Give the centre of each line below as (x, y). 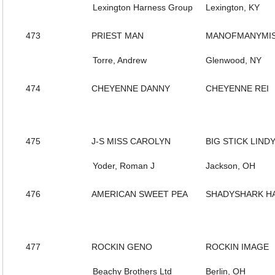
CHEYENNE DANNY (131, 88)
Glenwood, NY (234, 60)
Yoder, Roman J (124, 166)
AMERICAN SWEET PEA (140, 194)
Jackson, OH (230, 166)
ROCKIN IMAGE (237, 247)
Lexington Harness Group (143, 7)
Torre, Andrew (120, 60)
